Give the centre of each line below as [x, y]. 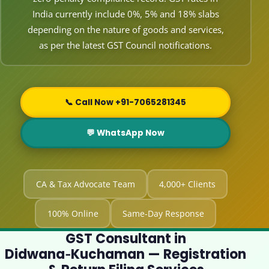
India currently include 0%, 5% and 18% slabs [125, 14]
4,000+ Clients [188, 184]
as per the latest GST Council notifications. [126, 45]
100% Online [73, 214]
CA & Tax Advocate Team [85, 184]
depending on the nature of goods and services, [125, 30]
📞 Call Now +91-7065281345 [126, 103]
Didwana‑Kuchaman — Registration [126, 254]
